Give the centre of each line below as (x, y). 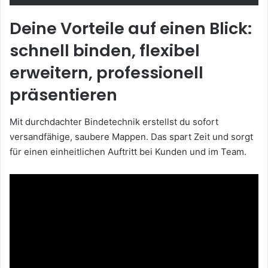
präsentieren (63, 95)
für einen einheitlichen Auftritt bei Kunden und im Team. (128, 151)
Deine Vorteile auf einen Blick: (131, 29)
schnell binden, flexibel (105, 51)
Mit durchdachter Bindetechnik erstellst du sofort (114, 121)
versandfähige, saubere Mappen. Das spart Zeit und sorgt (131, 136)
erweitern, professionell (106, 73)
